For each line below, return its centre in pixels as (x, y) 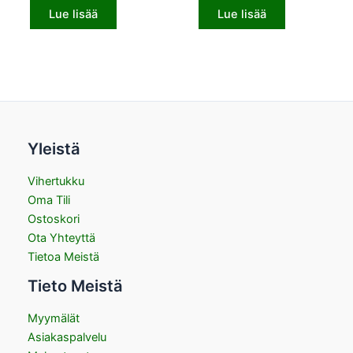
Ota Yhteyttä (61, 238)
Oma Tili (49, 200)
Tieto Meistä (75, 286)
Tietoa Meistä (63, 256)
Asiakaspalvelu (67, 337)
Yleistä (54, 149)
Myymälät (54, 318)
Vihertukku (56, 181)
